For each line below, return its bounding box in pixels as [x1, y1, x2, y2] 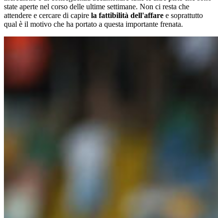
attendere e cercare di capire [4, 11, 91, 20]
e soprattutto [163, 11, 203, 20]
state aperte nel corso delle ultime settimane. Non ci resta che [4, 2, 189, 11]
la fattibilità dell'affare [91, 11, 163, 20]
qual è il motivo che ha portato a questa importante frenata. [4, 20, 183, 29]
